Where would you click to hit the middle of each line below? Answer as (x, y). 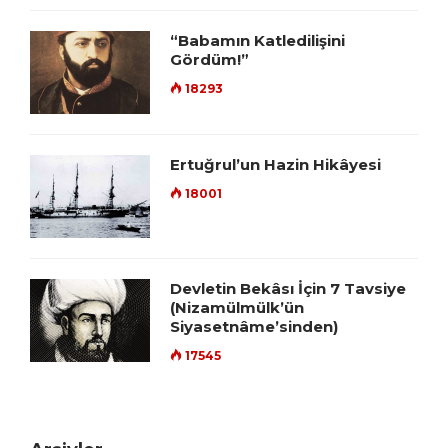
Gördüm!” (209, 60)
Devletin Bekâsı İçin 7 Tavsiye (288, 289)
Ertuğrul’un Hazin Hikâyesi (275, 165)
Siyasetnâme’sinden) (254, 327)
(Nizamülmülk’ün (237, 308)
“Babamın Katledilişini (257, 41)
